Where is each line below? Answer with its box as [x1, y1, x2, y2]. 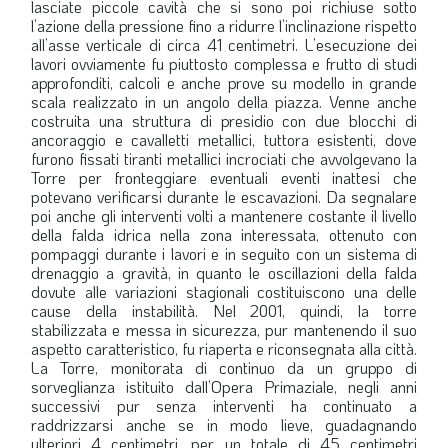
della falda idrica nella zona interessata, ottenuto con [31, 224, 417, 245]
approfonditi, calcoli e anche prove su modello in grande [31, 72, 417, 93]
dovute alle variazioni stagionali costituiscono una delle [31, 281, 417, 302]
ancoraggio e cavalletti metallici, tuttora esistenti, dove [31, 129, 417, 150]
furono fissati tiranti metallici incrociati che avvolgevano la [31, 148, 417, 169]
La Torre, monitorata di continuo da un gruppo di [31, 357, 417, 378]
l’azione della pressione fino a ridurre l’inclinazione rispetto [31, 15, 417, 36]
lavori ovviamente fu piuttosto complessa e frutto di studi [31, 53, 417, 74]
